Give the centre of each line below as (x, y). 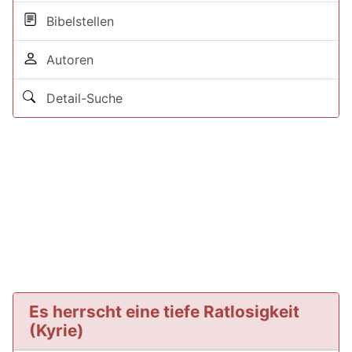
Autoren (66, 60)
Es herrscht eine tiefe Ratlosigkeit (164, 312)
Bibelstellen (76, 21)
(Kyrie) (57, 330)
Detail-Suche (81, 98)
